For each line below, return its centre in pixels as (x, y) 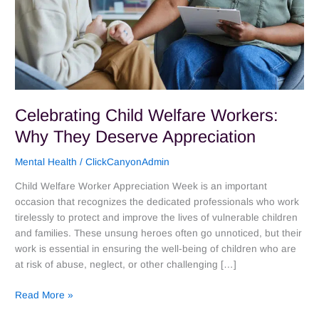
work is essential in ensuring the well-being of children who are (156, 249)
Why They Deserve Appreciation (136, 136)
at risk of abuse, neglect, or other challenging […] (126, 265)
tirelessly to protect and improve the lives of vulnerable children (157, 218)
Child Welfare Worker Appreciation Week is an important (141, 187)
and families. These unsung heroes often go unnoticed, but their (159, 234)
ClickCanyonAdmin (128, 162)
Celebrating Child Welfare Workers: (147, 115)
